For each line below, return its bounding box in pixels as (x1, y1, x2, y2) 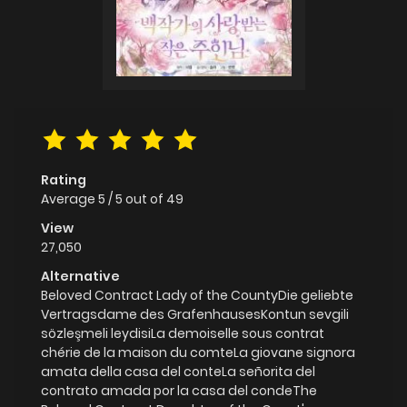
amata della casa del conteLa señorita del (41, 362, 315, 381)
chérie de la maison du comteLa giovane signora (41, 342, 355, 362)
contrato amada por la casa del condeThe (41, 381, 317, 400)
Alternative (41, 266, 120, 285)
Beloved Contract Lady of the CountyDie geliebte (41, 285, 353, 304)
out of (125, 189, 166, 208)
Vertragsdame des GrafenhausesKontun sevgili (41, 304, 349, 323)
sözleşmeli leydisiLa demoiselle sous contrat (41, 323, 324, 342)
